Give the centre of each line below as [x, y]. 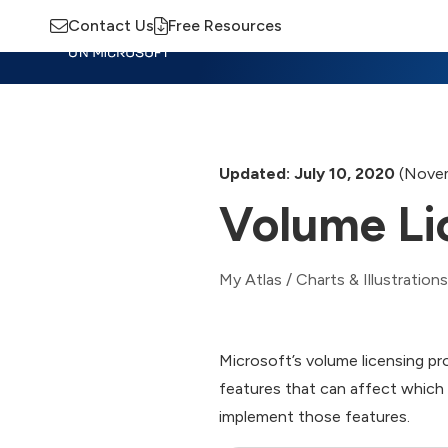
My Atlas [250, 279]
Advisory [379, 41]
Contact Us [111, 25]
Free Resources [225, 25]
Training [293, 41]
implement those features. [314, 416]
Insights [211, 41]
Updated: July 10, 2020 [307, 173]
